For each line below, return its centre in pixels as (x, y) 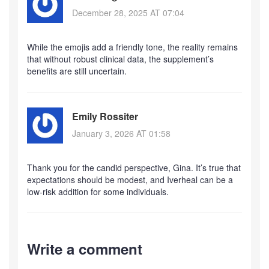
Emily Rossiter (105, 116)
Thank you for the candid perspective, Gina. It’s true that (134, 167)
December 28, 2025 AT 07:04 (128, 13)
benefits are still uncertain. (77, 71)
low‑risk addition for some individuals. (98, 191)
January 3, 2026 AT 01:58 (121, 134)
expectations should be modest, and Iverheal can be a (130, 179)
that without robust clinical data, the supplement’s (120, 59)
